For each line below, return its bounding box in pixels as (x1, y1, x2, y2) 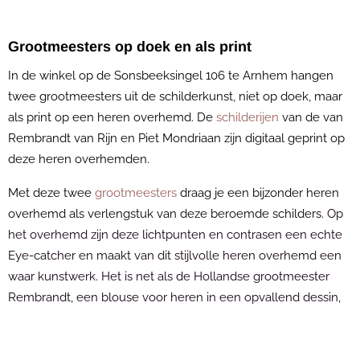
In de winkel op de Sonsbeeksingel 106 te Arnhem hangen (8, 68, 333, 84)
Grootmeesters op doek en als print (8, 39, 252, 55)
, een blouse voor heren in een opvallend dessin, (71, 290, 341, 305)
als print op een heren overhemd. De (8, 110, 216, 125)
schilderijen (216, 110, 279, 125)
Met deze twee (8, 186, 95, 201)
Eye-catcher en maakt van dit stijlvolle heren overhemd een (8, 248, 342, 264)
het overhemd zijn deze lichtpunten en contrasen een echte (8, 227, 342, 243)
